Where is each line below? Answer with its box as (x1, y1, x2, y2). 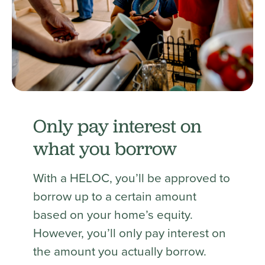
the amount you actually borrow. (33, 241, 209, 260)
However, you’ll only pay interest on (33, 223, 226, 241)
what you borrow (33, 136, 177, 160)
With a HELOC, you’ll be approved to (33, 168, 230, 186)
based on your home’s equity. (33, 205, 193, 223)
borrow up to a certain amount (33, 186, 196, 205)
